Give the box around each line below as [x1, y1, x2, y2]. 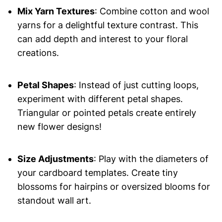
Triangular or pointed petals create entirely [17, 108, 196, 118]
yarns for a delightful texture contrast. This [17, 20, 198, 31]
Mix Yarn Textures [17, 6, 95, 17]
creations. [17, 48, 59, 58]
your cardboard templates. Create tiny [17, 167, 178, 178]
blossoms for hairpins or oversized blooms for [17, 181, 210, 192]
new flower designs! [17, 121, 102, 132]
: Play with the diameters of [93, 154, 209, 165]
